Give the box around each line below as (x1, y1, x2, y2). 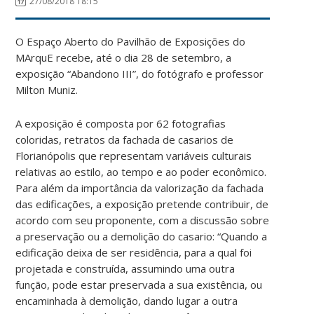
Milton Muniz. (15, 82, 78, 97)
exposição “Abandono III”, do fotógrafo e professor (15, 66, 264, 81)
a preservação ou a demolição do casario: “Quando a (15, 228, 268, 243)
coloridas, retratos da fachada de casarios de (15, 132, 234, 146)
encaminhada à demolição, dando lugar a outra (15, 293, 238, 308)
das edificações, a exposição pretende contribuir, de (15, 196, 269, 211)
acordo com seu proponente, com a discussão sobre (15, 212, 270, 227)
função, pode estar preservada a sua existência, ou (15, 277, 263, 292)
